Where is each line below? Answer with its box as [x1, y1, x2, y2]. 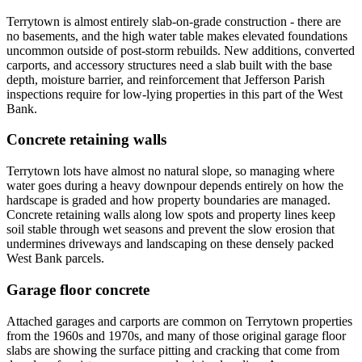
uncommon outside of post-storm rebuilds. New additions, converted [6, 43, 355, 57]
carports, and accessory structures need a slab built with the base [6, 57, 332, 72]
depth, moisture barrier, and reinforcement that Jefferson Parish [6, 72, 325, 86]
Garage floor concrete [6, 280, 149, 298]
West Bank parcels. [6, 251, 104, 266]
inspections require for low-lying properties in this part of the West [6, 86, 343, 101]
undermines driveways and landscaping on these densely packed [6, 237, 334, 251]
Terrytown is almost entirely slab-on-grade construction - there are [6, 14, 341, 28]
